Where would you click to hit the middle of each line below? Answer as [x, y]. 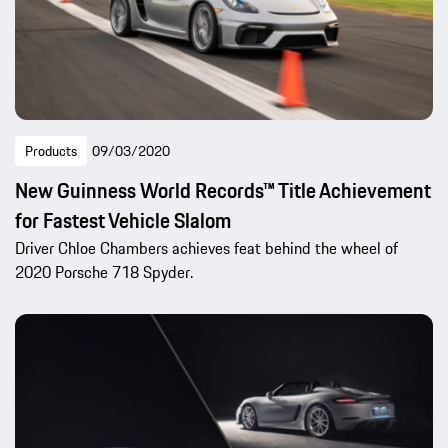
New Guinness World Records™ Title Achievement [223, 191]
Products [51, 151]
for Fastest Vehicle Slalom [123, 221]
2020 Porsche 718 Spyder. [104, 272]
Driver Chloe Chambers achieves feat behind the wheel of [206, 248]
